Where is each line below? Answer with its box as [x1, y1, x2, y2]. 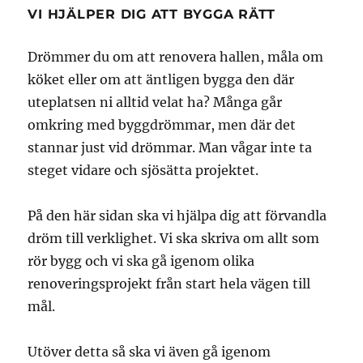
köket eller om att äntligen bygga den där [28, 70, 295, 88]
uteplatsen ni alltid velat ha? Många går [28, 93, 283, 110]
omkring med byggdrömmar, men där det [28, 116, 297, 133]
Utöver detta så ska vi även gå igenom [28, 343, 271, 360]
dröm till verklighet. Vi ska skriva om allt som [28, 229, 320, 246]
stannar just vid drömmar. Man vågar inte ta [28, 139, 313, 156]
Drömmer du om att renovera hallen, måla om [28, 48, 324, 65]
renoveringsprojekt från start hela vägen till [28, 275, 311, 292]
